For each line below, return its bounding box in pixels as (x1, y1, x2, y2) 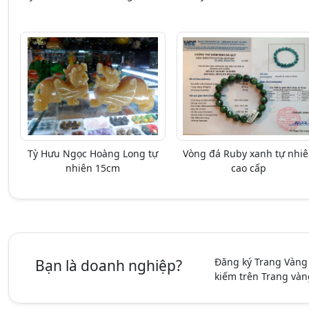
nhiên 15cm (65, 161, 120, 175)
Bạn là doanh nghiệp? (35, 256, 183, 275)
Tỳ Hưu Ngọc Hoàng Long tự (27, 147, 158, 160)
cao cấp (231, 161, 267, 175)
